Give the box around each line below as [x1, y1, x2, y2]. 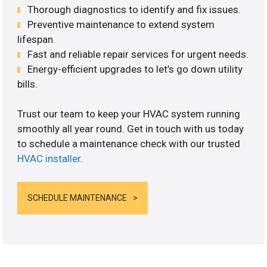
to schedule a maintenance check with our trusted [17, 138, 241, 150]
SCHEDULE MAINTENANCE [27, 193, 128, 203]
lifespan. [17, 33, 56, 45]
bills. [17, 77, 38, 90]
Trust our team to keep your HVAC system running [17, 108, 241, 120]
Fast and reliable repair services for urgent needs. [27, 48, 249, 60]
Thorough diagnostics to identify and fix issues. [27, 3, 241, 15]
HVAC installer [17, 153, 81, 165]
